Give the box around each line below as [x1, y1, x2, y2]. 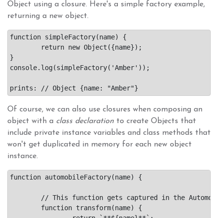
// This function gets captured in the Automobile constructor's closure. [10, 193, 41, 201]
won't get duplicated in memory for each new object [7, 140, 192, 148]
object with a [7, 117, 56, 125]
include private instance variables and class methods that [7, 128, 211, 137]
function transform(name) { [10, 203, 41, 212]
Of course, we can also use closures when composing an [7, 105, 202, 113]
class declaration [56, 117, 114, 125]
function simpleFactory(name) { [10, 33, 127, 41]
